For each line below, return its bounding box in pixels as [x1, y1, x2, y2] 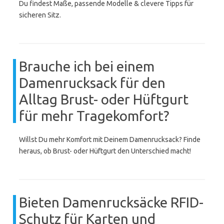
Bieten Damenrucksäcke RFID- [19, 194, 203, 210]
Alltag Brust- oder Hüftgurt [19, 91, 188, 107]
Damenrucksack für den [19, 75, 165, 90]
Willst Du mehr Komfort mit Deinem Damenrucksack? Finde [19, 135, 200, 143]
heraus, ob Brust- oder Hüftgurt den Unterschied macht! [19, 147, 191, 155]
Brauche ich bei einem [19, 58, 154, 74]
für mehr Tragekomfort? [19, 108, 169, 123]
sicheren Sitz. [19, 11, 61, 19]
